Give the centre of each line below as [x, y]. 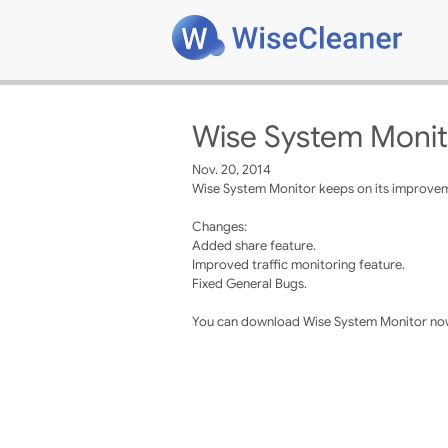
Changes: [219, 226]
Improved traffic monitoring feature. [298, 264]
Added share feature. [254, 245]
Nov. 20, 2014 [231, 169]
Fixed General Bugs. [249, 283]
